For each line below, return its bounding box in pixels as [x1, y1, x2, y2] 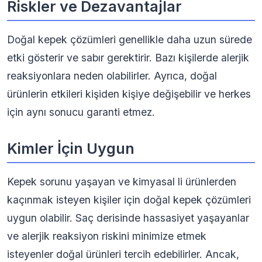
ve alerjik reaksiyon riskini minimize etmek [7, 230, 206, 242]
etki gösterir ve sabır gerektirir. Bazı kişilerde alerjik [7, 51, 249, 64]
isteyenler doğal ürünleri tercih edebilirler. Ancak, [7, 248, 239, 260]
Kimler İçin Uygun [7, 140, 135, 157]
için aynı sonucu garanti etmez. [7, 106, 155, 118]
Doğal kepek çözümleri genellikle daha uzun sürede [7, 33, 252, 46]
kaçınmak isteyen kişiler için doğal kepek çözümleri [7, 194, 251, 206]
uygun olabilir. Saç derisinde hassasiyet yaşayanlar [7, 212, 249, 224]
